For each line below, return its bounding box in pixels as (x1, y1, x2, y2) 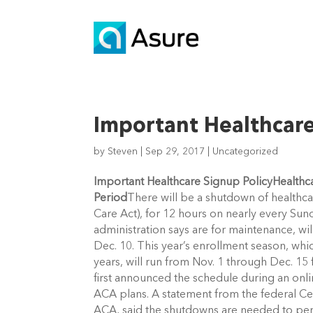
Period (94, 193, 128, 204)
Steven (108, 147, 138, 156)
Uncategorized (212, 147, 279, 156)
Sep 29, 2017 (145, 147, 205, 156)
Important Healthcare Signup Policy (94, 177, 273, 188)
